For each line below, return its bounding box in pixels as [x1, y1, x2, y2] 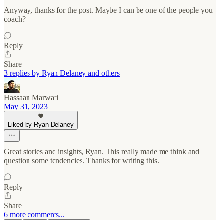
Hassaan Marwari [4, 93, 58, 102]
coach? [4, 15, 26, 24]
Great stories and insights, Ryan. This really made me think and [4, 147, 199, 156]
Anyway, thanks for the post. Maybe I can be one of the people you [4, 6, 213, 15]
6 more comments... [4, 210, 65, 219]
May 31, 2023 [4, 102, 48, 111]
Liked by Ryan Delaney [8, 121, 74, 129]
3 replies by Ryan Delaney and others [4, 69, 120, 78]
